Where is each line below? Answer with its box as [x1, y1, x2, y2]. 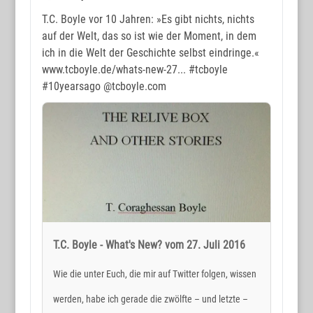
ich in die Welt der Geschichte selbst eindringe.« [41, 45, 259, 59]
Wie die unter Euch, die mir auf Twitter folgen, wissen [52, 268, 256, 280]
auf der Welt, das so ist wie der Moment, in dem [41, 29, 256, 43]
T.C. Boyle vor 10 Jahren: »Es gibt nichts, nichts [41, 12, 254, 26]
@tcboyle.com [100, 79, 166, 93]
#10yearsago [41, 79, 101, 93]
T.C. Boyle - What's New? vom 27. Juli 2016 [52, 238, 245, 252]
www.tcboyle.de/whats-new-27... [41, 62, 189, 76]
